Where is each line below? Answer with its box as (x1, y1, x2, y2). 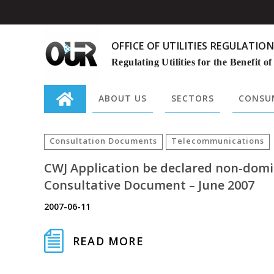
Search (19, 109, 104, 143)
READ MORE (73, 233, 144, 248)
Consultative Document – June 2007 (44, 177, 254, 193)
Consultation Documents (50, 135, 157, 146)
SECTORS (171, 92, 214, 104)
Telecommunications (171, 135, 264, 146)
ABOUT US (98, 92, 147, 104)
